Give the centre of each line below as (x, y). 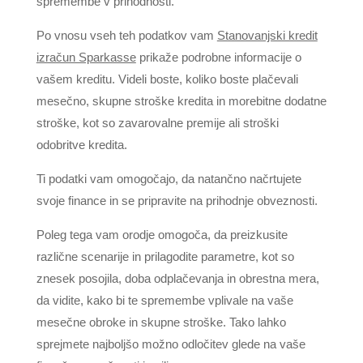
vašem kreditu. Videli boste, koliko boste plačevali (167, 79)
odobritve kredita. (81, 145)
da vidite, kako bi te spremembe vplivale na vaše (164, 300)
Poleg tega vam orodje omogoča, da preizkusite (162, 235)
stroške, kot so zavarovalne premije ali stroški (157, 123)
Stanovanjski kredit (267, 35)
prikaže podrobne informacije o (218, 57)
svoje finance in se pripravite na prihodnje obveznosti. (177, 201)
